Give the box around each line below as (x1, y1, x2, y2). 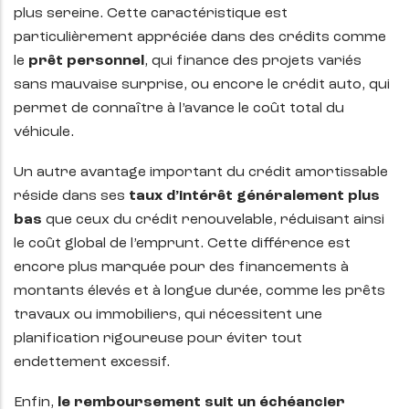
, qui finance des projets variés (144, 54, 362, 69)
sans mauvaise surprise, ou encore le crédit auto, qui (14, 78, 390, 93)
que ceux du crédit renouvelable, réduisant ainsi (42, 213, 384, 228)
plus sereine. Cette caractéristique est (14, 6, 288, 22)
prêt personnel (28, 54, 144, 69)
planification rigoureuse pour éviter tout (14, 331, 302, 347)
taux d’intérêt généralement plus (129, 189, 380, 204)
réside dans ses (14, 189, 129, 204)
